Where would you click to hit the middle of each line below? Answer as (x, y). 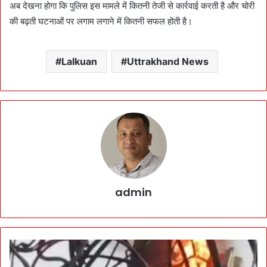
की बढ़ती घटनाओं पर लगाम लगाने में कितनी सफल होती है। (101, 21)
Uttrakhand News (168, 61)
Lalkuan (79, 61)
